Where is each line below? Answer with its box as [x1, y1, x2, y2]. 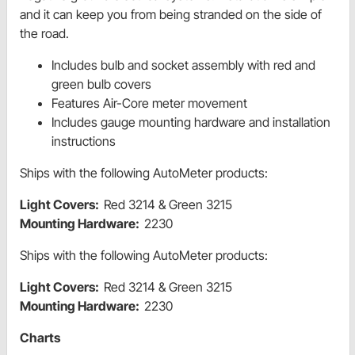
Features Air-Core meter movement [52, 95, 247, 112]
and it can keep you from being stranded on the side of [20, 6, 322, 23]
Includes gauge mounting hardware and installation [52, 114, 330, 131]
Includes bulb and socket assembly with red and [52, 57, 315, 74]
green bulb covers [52, 76, 151, 93]
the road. [20, 25, 69, 42]
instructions [52, 133, 116, 150]
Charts [20, 330, 60, 346]
